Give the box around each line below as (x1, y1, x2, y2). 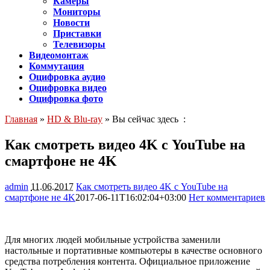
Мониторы (53, 7, 101, 17)
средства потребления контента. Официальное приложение (5, 256, 250, 266)
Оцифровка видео (29, 83, 107, 93)
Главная (5, 114, 37, 124)
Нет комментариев (189, 192, 265, 202)
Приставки (53, 28, 101, 39)
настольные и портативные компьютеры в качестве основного (5, 245, 262, 256)
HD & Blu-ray (47, 114, 102, 124)
